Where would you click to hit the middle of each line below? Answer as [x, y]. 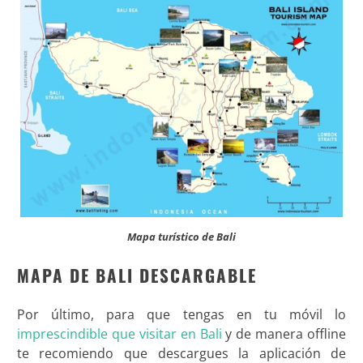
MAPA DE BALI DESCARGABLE [137, 275]
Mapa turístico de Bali [181, 237]
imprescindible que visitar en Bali [119, 334]
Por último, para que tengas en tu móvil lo [181, 315]
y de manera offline [284, 334]
